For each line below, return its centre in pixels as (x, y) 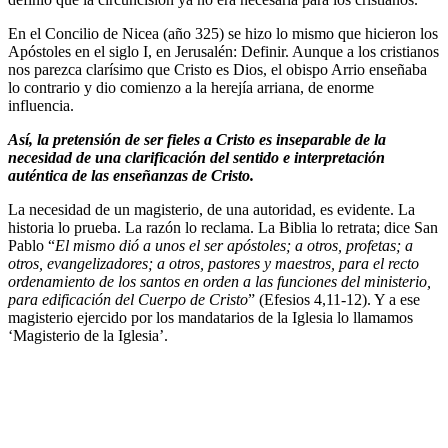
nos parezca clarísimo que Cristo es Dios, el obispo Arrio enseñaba (217, 70)
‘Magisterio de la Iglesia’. (88, 336)
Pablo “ (31, 246)
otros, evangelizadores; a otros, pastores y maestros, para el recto (213, 264)
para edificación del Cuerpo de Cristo (128, 300)
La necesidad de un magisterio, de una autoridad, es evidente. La (211, 210)
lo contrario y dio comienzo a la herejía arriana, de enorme (191, 88)
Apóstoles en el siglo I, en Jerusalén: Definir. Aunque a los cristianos (223, 52)
